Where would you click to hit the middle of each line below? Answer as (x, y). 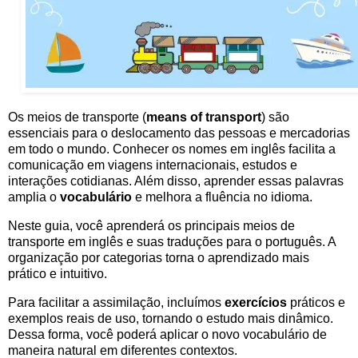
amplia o (34, 197)
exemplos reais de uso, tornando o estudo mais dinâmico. (171, 318)
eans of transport (209, 117)
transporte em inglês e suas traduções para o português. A (172, 241)
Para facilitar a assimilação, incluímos (116, 302)
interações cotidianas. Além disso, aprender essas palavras (176, 181)
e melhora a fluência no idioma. (222, 197)
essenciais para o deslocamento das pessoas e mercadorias (179, 133)
